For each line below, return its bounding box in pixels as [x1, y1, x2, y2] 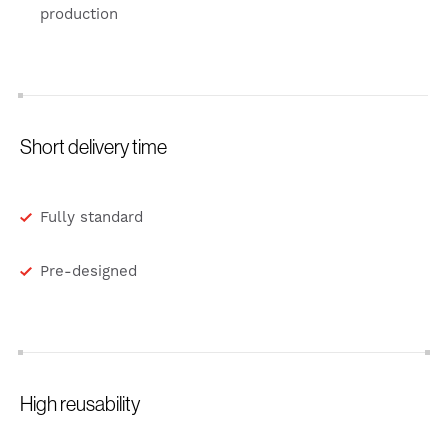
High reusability [20, 391, 140, 417]
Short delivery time [20, 134, 167, 160]
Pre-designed [40, 262, 137, 282]
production [40, 5, 118, 25]
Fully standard [40, 208, 143, 228]
